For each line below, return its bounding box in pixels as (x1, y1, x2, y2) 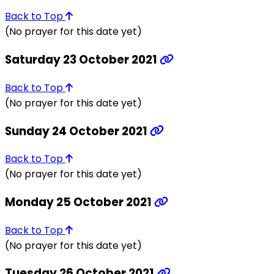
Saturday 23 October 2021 (5, 51, 160, 68)
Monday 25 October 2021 (5, 194, 154, 211)
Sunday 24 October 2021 (5, 122, 150, 139)
